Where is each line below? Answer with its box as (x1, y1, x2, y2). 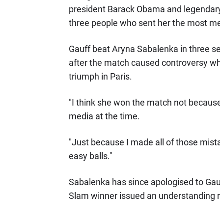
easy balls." (68, 150, 112, 161)
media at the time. (68, 110, 140, 121)
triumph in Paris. (68, 71, 132, 82)
